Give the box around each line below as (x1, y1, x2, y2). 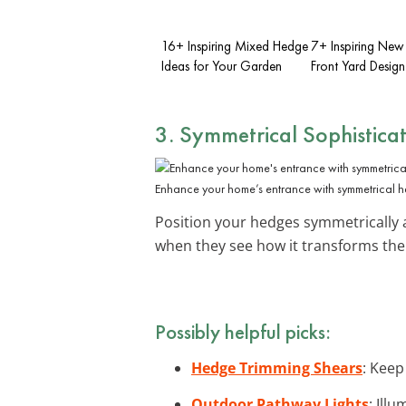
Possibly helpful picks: (155, 317, 331, 345)
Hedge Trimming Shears (191, 357, 362, 378)
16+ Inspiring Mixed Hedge (161, 36, 308, 55)
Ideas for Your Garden (161, 56, 282, 75)
